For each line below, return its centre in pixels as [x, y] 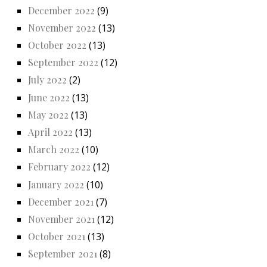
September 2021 [63, 254]
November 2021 [61, 219]
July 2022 [47, 80]
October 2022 [57, 45]
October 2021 [57, 237]
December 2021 [61, 201]
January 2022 [56, 184]
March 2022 [54, 150]
